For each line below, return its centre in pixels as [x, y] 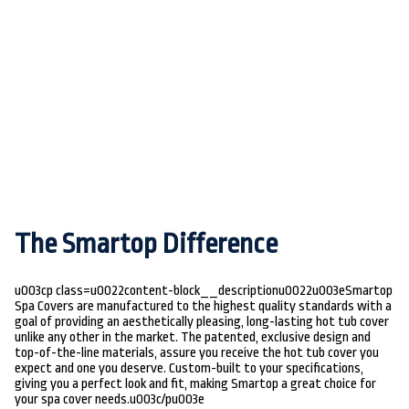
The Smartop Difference [146, 244]
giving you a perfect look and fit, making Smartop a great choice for [195, 384]
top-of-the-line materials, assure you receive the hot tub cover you [197, 353]
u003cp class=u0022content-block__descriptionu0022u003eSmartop [204, 291]
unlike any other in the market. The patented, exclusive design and [193, 337]
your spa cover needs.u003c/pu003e [110, 399]
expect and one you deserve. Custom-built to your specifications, [189, 368]
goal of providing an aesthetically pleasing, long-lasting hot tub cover [202, 322]
